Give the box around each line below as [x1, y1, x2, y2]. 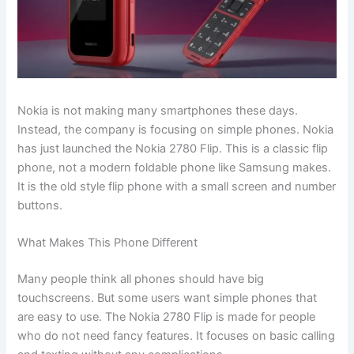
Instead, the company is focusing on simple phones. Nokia [17, 122, 334, 137]
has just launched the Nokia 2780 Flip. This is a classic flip [17, 141, 329, 156]
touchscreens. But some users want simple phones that [17, 291, 318, 306]
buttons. [17, 198, 63, 213]
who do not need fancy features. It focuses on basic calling [17, 329, 336, 344]
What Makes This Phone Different [17, 235, 198, 250]
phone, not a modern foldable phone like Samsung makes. [17, 160, 332, 175]
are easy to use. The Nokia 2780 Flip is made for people [17, 310, 316, 325]
